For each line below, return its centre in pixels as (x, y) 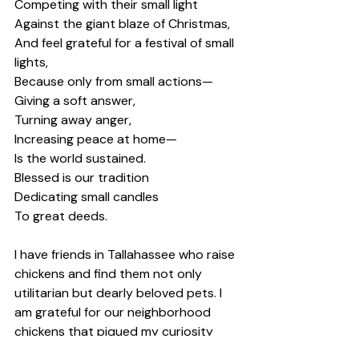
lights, (33, 63)
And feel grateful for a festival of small (126, 43)
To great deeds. (63, 216)
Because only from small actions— (115, 82)
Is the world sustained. (82, 159)
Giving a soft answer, (77, 101)
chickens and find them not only (110, 274)
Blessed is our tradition (83, 178)
